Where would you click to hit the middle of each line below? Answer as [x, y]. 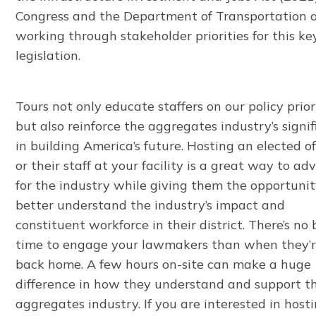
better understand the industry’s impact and [151, 205]
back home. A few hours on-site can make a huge [164, 264]
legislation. [48, 55]
